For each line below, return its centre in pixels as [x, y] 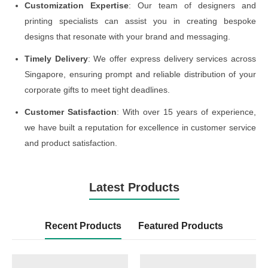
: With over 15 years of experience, [186, 112]
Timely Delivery [56, 58]
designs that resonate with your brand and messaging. [127, 37]
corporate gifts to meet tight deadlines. [97, 89]
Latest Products [134, 187]
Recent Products [83, 226]
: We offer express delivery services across [172, 58]
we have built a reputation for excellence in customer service [140, 127]
